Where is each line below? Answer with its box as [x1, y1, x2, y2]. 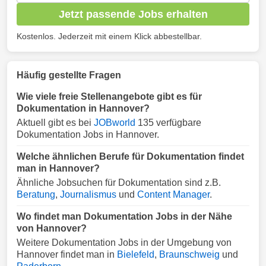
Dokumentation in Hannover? [17, 103, 150, 113]
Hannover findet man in [17, 249, 117, 259]
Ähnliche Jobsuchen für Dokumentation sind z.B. [17, 178, 221, 188]
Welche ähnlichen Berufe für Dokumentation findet [17, 151, 244, 161]
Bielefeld [117, 249, 154, 259]
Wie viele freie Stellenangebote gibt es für [17, 91, 202, 102]
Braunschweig [159, 249, 220, 259]
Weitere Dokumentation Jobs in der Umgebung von [17, 237, 232, 248]
